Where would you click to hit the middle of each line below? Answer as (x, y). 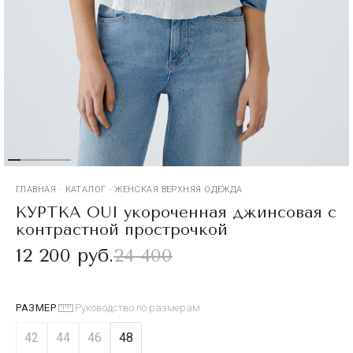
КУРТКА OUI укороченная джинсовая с (176, 212)
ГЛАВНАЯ (36, 189)
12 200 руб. (65, 255)
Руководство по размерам (138, 307)
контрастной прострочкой (122, 229)
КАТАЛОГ (85, 189)
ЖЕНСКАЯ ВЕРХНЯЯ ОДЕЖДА (179, 189)
